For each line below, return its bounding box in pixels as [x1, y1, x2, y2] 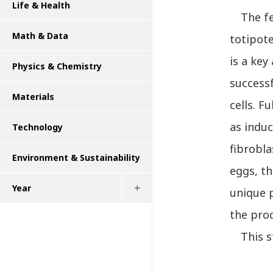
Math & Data [12, 30, 68, 41]
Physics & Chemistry [12, 60, 102, 72]
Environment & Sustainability [12, 152, 140, 163]
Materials [12, 91, 54, 102]
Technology [12, 121, 63, 133]
